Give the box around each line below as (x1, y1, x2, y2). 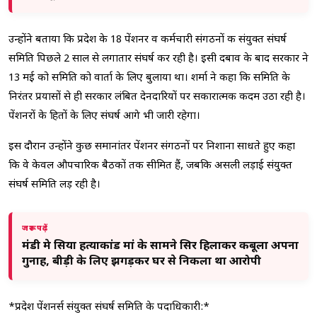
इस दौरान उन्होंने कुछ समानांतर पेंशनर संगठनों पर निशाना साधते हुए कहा (8, 139, 295, 154)
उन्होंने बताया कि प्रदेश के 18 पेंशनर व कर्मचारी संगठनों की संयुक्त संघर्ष (8, 33, 287, 47)
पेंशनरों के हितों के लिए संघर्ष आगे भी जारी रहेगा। (8, 109, 200, 123)
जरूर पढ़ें (22, 223, 48, 234)
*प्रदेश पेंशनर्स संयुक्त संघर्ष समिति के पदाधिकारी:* (8, 300, 209, 314)
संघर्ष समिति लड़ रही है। (8, 178, 100, 192)
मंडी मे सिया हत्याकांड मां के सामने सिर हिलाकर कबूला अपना (22, 238, 299, 254)
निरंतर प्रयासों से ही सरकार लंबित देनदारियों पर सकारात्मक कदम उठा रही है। (8, 90, 306, 104)
